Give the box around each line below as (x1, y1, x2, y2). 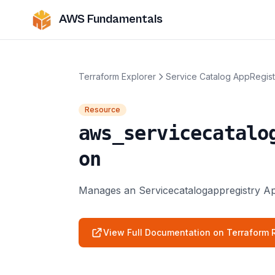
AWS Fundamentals (59, 12, 163, 26)
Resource (85, 105, 120, 114)
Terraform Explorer (79, 71, 156, 82)
